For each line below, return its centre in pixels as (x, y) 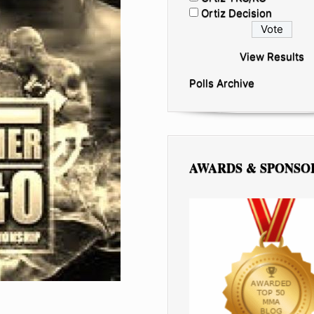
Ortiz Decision (237, 13)
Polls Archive (222, 83)
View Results (272, 56)
